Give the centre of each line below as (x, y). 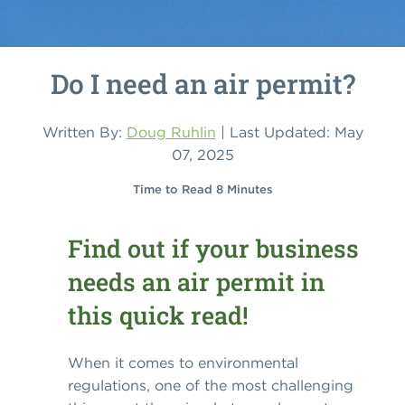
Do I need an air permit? (202, 84)
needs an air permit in (196, 281)
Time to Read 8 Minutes (202, 190)
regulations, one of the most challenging (211, 385)
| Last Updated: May (289, 132)
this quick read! (158, 315)
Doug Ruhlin (171, 132)
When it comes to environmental (183, 363)
